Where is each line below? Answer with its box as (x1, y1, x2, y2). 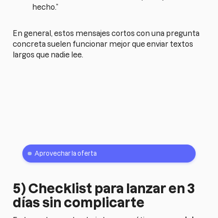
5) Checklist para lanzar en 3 (13, 181, 195, 196)
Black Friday (22, 95, 113, 112)
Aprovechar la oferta (34, 150, 97, 157)
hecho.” (32, 3, 59, 12)
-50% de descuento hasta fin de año (22, 119, 148, 128)
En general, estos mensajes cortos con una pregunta (13, 29, 200, 38)
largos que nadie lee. (13, 51, 84, 59)
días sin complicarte (13, 195, 145, 210)
